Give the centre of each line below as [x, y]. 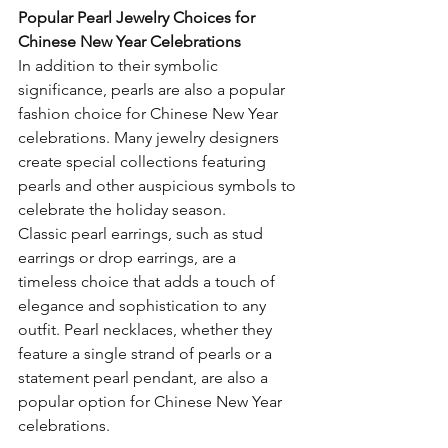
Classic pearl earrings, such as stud [142, 234]
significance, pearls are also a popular [153, 90]
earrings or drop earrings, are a [129, 258]
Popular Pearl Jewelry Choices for [138, 18]
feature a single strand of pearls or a [147, 354]
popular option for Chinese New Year [152, 402]
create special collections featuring [144, 162]
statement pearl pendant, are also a [145, 378]
